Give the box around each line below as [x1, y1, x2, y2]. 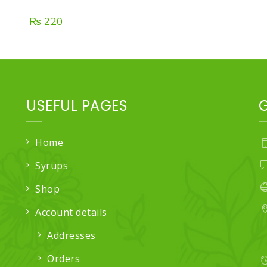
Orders [47, 252, 80, 265]
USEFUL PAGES [26, 95, 128, 116]
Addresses [47, 228, 96, 242]
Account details [35, 205, 107, 219]
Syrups [35, 159, 68, 172]
